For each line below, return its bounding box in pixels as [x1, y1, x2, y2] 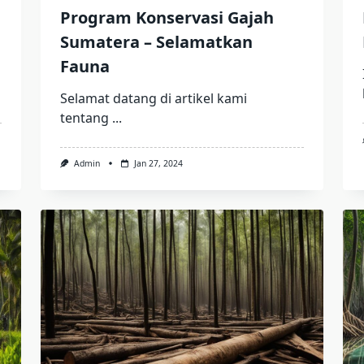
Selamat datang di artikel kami [59, 89, 247, 108]
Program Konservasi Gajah [59, 6, 274, 29]
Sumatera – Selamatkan [59, 31, 253, 54]
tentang [59, 109, 109, 128]
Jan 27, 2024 [133, 158, 183, 170]
